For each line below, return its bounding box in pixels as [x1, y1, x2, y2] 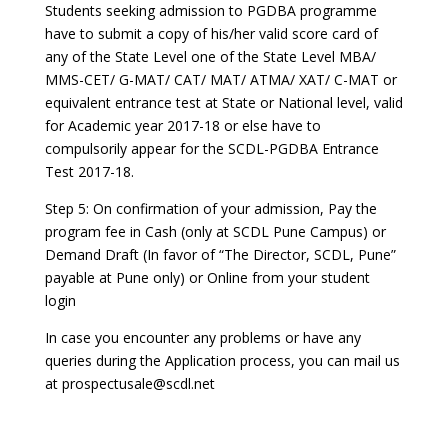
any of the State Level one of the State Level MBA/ [44, 47, 376, 66]
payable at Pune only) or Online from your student [44, 268, 370, 287]
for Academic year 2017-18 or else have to [44, 116, 321, 135]
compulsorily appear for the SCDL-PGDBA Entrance [44, 139, 379, 158]
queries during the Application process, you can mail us [44, 351, 400, 370]
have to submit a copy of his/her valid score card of [44, 24, 378, 43]
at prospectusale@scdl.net [44, 374, 215, 393]
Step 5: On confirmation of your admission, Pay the [44, 199, 377, 218]
